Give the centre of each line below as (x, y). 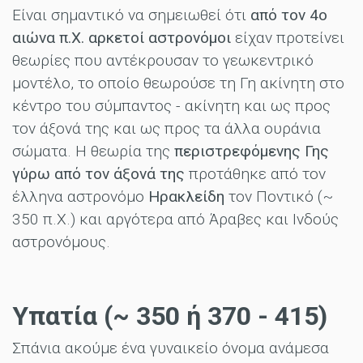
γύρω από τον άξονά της (100, 173)
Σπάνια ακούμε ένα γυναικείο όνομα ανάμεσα (171, 348)
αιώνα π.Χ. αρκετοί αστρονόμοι (122, 37)
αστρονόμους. (61, 241)
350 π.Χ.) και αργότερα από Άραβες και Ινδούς (175, 219)
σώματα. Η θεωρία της (93, 151)
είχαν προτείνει (288, 37)
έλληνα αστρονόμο (80, 196)
